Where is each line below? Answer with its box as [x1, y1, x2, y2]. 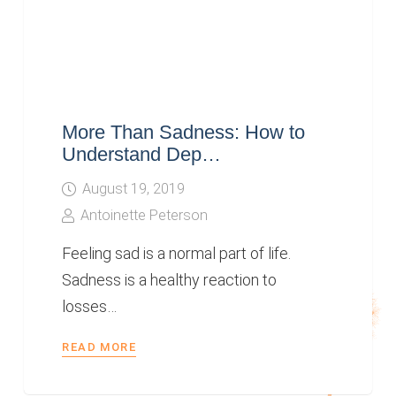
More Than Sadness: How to [62, 120, 306, 143]
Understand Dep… [62, 142, 222, 165]
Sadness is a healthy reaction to [62, 270, 278, 289]
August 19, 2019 [81, 180, 185, 198]
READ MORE [62, 339, 137, 354]
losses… [62, 296, 118, 316]
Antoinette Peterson [80, 207, 208, 225]
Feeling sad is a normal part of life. [62, 243, 292, 263]
